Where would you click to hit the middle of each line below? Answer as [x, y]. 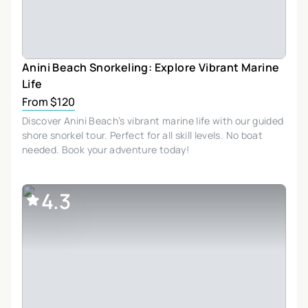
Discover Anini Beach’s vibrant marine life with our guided [153, 120]
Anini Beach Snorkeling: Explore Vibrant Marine [151, 67]
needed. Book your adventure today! [106, 149]
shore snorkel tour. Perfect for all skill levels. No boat [142, 135]
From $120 [48, 101]
